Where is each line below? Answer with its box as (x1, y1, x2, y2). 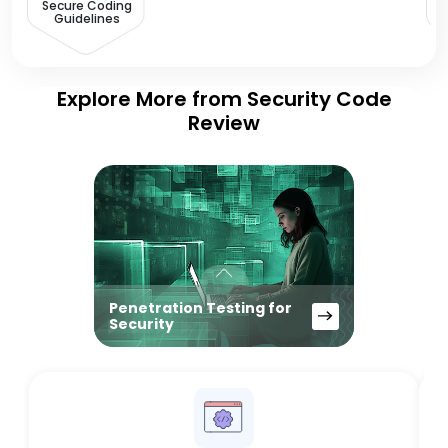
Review (188, 109, 260, 137)
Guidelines (54, 9, 120, 27)
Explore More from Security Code (56, 85, 392, 113)
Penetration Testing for (109, 298, 292, 318)
